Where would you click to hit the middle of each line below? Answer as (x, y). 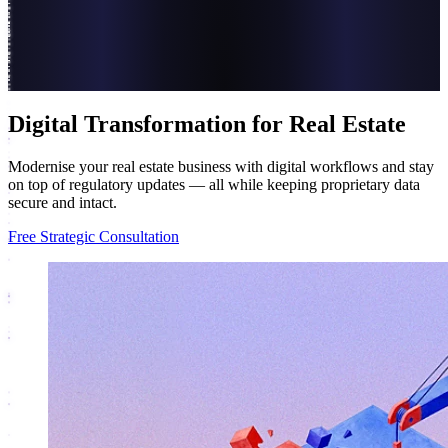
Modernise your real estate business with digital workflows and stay (221, 166)
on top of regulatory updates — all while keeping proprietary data (214, 184)
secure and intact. (62, 202)
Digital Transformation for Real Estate (207, 123)
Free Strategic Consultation (93, 236)
